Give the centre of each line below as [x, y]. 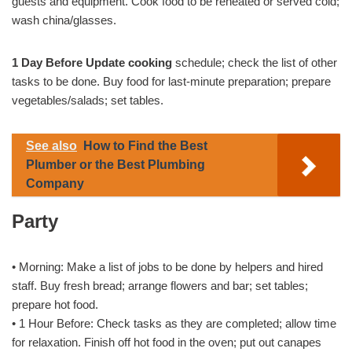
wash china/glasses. [64, 20]
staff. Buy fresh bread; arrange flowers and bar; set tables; [160, 286]
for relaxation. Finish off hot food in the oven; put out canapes [167, 342]
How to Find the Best [145, 146]
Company [55, 183]
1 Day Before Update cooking [92, 62]
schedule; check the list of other [255, 62]
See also [51, 146]
